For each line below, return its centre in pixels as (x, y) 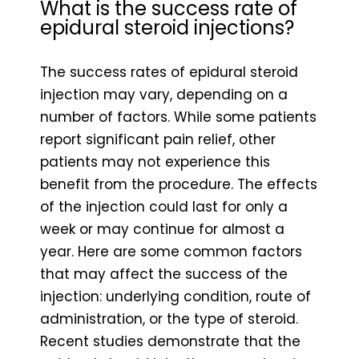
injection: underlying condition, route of (175, 296)
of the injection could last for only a (164, 206)
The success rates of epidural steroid (169, 72)
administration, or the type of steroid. (169, 319)
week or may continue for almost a (162, 229)
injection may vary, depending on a (164, 94)
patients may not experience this (155, 161)
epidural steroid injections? (167, 27)
